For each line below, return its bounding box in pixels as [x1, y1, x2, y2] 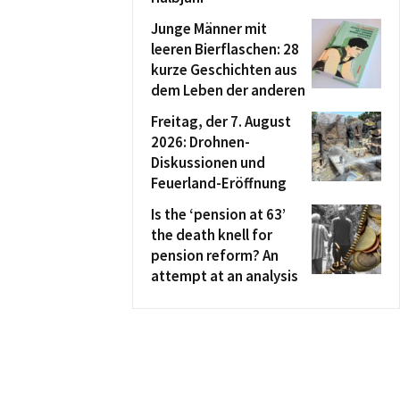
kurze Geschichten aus [151, 60, 297, 79]
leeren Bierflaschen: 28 [151, 39, 299, 59]
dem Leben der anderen [151, 80, 305, 100]
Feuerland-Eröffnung [151, 173, 287, 193]
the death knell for [151, 225, 272, 245]
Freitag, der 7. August [151, 112, 291, 131]
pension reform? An [151, 246, 279, 265]
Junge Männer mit [151, 19, 267, 38]
